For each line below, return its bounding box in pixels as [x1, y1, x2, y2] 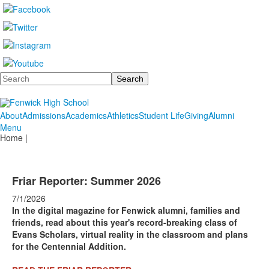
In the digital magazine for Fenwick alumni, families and [12, 204, 240, 216]
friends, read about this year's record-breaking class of [12, 216, 237, 228]
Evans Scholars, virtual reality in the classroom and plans [12, 228, 248, 240]
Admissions [22, 109, 65, 121]
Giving [184, 109, 208, 121]
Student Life [139, 109, 184, 121]
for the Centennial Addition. [12, 240, 126, 252]
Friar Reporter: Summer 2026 [12, 173, 161, 189]
